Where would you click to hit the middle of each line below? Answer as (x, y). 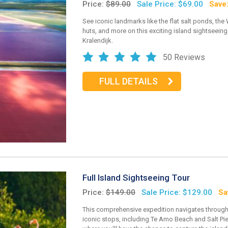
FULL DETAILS (128, 81)
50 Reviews (184, 57)
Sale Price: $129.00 (177, 192)
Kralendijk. (98, 40)
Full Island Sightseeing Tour (136, 178)
